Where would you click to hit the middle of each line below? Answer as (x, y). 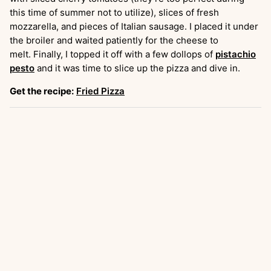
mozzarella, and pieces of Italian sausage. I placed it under (134, 26)
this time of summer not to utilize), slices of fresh (114, 12)
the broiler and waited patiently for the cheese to (114, 40)
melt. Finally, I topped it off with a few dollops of (113, 54)
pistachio (236, 54)
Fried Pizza (100, 91)
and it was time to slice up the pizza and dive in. (139, 68)
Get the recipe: (42, 91)
